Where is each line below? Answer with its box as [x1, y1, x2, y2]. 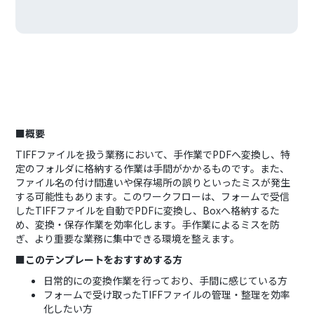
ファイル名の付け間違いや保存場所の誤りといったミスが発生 [15, 175, 291, 189]
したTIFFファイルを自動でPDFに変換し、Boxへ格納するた [15, 203, 280, 217]
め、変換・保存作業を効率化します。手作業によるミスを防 [15, 217, 280, 231]
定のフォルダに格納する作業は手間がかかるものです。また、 [15, 161, 290, 175]
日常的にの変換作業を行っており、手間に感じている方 [43, 273, 288, 287]
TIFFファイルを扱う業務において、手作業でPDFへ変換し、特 [15, 147, 291, 161]
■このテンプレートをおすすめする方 [15, 252, 183, 266]
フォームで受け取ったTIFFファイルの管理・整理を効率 [43, 287, 291, 301]
